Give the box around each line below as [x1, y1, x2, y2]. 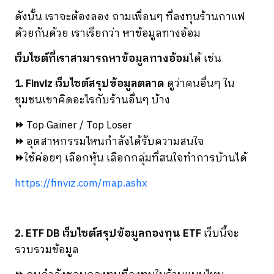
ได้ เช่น [190, 50, 224, 67]
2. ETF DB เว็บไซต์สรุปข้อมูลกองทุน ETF [15, 224, 201, 242]
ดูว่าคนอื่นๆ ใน [165, 75, 235, 92]
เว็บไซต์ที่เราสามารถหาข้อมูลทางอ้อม [15, 50, 190, 67]
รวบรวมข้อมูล [15, 241, 79, 259]
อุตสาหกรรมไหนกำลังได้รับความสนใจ [26, 133, 204, 150]
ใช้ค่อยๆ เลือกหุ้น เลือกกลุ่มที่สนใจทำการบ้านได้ [24, 149, 247, 167]
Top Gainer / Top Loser [26, 116, 132, 134]
